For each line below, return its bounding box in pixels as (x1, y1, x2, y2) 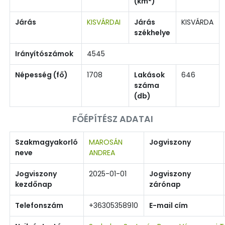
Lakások (134, 69, 165, 80)
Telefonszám (15, 200, 63, 210)
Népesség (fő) (15, 69, 68, 80)
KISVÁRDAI (87, 17, 121, 27)
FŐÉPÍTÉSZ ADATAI (72, 113, 153, 125)
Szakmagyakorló (15, 137, 78, 147)
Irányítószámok (15, 48, 73, 59)
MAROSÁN (89, 137, 123, 147)
